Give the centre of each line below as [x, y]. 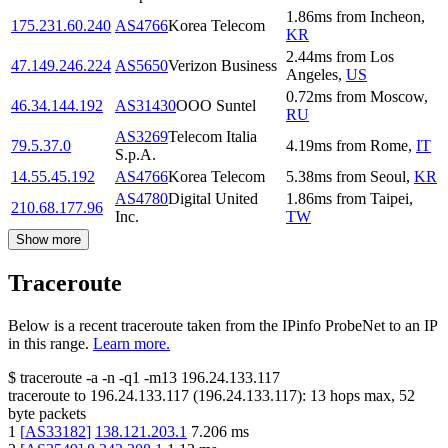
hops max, [362, 396]
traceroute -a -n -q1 [80, 378]
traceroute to [47, 396]
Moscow [397, 97]
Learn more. [131, 344]
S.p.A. [135, 155]
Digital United [213, 199]
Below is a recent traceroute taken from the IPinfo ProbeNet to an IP [222, 326]
